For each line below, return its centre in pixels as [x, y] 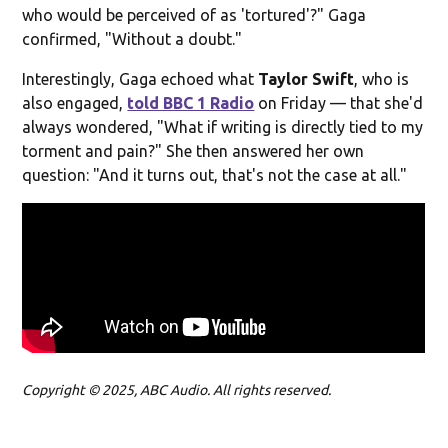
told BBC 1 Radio [191, 102]
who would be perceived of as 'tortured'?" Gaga [194, 14]
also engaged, [75, 102]
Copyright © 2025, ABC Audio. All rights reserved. [177, 389]
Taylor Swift [306, 78]
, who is [382, 78]
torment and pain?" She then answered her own [193, 150]
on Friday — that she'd [339, 102]
